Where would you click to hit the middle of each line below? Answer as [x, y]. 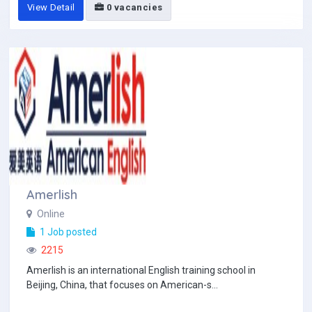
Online [50, 214]
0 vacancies [133, 7]
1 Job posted [67, 232]
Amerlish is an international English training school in [141, 270]
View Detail [51, 7]
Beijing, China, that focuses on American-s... [122, 285]
